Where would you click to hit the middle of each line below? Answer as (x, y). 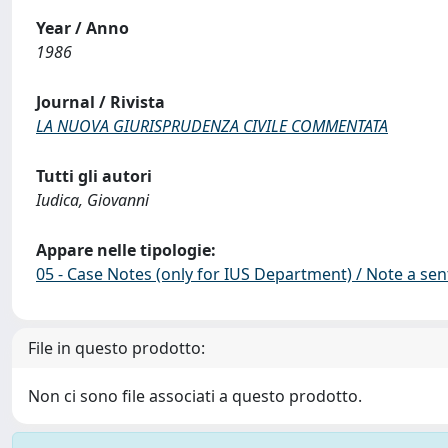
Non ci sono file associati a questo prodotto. (195, 396)
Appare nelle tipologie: (126, 250)
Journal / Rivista (100, 102)
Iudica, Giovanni (92, 200)
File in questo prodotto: (116, 348)
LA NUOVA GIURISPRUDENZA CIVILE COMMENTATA (212, 126)
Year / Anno (82, 28)
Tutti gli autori (94, 176)
